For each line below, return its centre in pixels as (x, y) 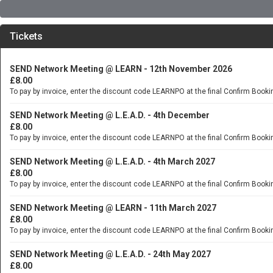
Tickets (26, 36)
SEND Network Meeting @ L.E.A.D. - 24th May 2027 (110, 254)
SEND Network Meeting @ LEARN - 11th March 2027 (113, 208)
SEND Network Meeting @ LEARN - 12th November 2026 (121, 69)
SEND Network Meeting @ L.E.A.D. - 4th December (110, 115)
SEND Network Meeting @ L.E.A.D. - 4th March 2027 (112, 161)
